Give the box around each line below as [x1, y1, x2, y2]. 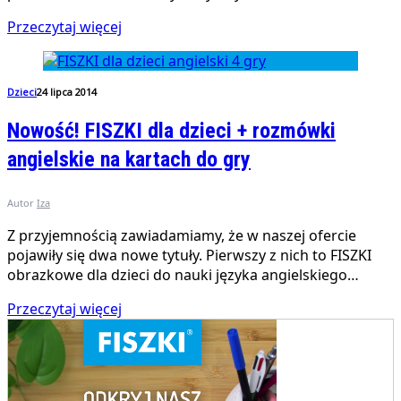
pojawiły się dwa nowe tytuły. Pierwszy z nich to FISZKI [7, 245, 371, 266]
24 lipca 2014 [37, 85, 97, 99]
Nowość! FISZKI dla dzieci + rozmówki [7, 118, 336, 144]
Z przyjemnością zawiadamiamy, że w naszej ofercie [7, 226, 356, 246]
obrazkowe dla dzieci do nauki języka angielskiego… [7, 265, 359, 286]
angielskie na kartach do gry [7, 147, 251, 173]
